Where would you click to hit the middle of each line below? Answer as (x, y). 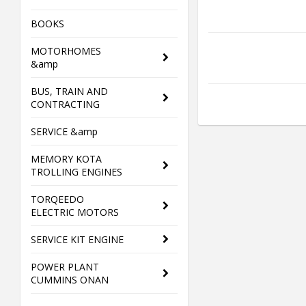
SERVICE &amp (64, 131)
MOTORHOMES (66, 51)
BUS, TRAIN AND (69, 91)
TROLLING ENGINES (76, 172)
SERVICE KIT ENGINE (77, 239)
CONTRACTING (65, 104)
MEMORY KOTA (66, 159)
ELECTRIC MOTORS (75, 212)
